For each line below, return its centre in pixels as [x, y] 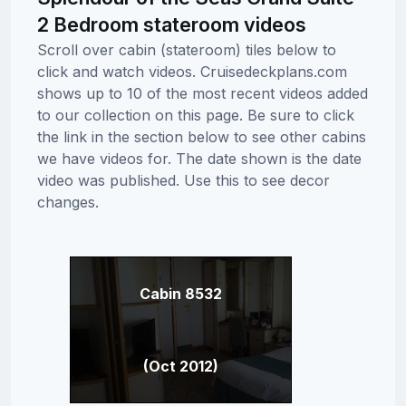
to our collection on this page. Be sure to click [195, 115]
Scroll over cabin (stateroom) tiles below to [186, 49]
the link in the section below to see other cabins [201, 136]
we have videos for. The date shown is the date [199, 158]
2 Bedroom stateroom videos [171, 24]
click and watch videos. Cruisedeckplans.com [192, 71]
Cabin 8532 [180, 293]
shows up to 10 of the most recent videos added [202, 93]
